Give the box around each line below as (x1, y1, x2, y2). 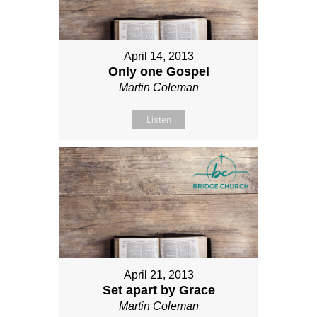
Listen (146, 114, 171, 125)
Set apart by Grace (102, 282, 215, 297)
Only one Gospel (108, 64, 209, 79)
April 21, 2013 (123, 268, 194, 281)
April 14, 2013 (123, 50, 194, 62)
